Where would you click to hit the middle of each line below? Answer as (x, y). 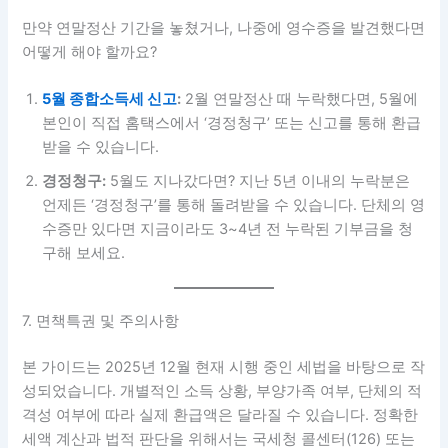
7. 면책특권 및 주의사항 (101, 321)
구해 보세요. (84, 253)
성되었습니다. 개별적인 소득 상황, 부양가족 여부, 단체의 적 (222, 391)
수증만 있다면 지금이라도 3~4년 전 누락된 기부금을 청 (228, 229)
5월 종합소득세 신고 (110, 99)
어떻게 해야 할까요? (90, 52)
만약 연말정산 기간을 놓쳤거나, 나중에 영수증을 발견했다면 (224, 28)
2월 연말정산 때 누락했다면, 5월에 (300, 99)
